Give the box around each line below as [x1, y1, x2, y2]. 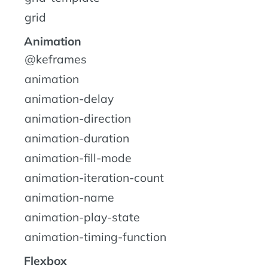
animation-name [25, 190, 114, 205]
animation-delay [25, 92, 114, 106]
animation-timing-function [25, 230, 166, 245]
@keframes [25, 52, 87, 67]
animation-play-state [25, 210, 140, 225]
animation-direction [25, 111, 131, 126]
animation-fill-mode [25, 151, 132, 166]
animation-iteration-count [25, 170, 164, 185]
